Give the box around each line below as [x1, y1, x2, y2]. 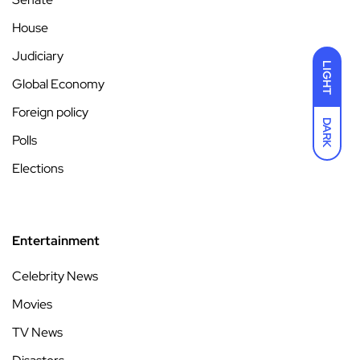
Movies [12, 296, 52, 313]
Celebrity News [12, 268, 98, 285]
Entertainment [12, 232, 100, 250]
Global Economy [12, 76, 104, 93]
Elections [12, 160, 63, 178]
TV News [12, 324, 63, 342]
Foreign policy [12, 104, 88, 121]
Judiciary [12, 47, 63, 65]
